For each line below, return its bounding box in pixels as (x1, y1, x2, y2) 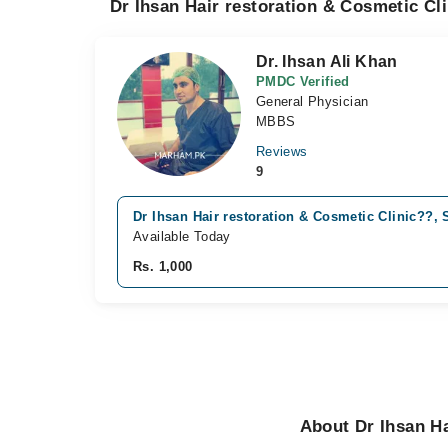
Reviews (255, 144, 308, 159)
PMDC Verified (255, 74, 350, 89)
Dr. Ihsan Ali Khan (255, 53, 398, 70)
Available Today (133, 229, 231, 244)
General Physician (255, 94, 369, 109)
